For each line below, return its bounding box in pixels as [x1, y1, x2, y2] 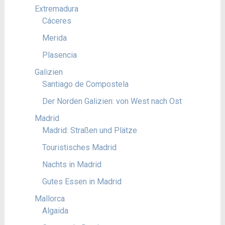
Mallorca [34, 194, 65, 203]
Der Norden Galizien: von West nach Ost [42, 96, 182, 106]
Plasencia [42, 50, 77, 60]
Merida [42, 33, 67, 43]
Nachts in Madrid [42, 160, 101, 169]
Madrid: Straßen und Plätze [42, 126, 137, 135]
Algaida [42, 206, 68, 215]
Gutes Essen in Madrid [42, 177, 122, 186]
